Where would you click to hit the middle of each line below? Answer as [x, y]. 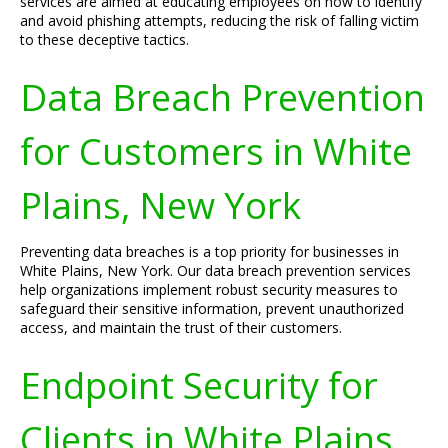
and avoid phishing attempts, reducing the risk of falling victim [219, 20]
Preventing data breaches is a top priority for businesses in [209, 251]
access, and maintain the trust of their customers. [181, 327]
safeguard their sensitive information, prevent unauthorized [212, 308]
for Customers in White [216, 151]
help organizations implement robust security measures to [209, 289]
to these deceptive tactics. [104, 39]
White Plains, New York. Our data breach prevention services [215, 270]
